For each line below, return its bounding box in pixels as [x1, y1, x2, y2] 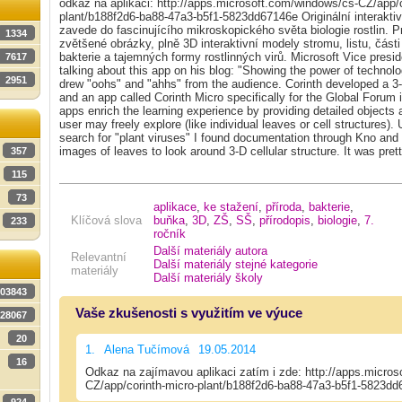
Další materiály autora [153, 243, 267, 258]
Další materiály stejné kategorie [153, 257, 318, 271]
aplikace [153, 199, 197, 214]
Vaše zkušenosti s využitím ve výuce [75, 304, 302, 320]
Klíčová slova [71, 213, 142, 227]
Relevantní [71, 249, 127, 264]
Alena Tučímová [104, 342, 189, 356]
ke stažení [204, 199, 258, 214]
